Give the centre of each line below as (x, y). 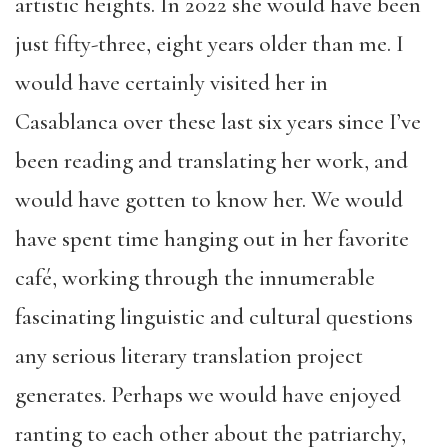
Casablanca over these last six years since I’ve (218, 122)
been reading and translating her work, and (211, 161)
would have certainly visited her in (171, 83)
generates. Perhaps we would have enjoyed (208, 395)
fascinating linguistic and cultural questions (214, 317)
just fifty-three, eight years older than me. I (209, 44)
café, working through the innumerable (195, 278)
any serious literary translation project (189, 356)
